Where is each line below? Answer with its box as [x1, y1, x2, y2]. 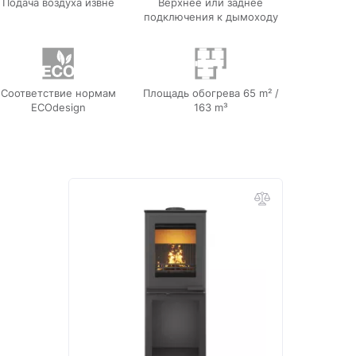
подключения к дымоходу [143, 10, 278, 23]
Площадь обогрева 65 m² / [142, 87, 279, 99]
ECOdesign [30, 101, 86, 114]
